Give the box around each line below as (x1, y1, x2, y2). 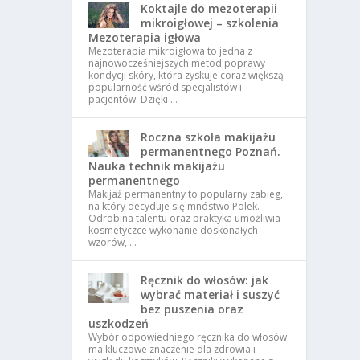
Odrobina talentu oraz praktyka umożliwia (88, 211, 281, 225)
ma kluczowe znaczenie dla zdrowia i (88, 342, 256, 356)
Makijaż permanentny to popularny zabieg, (88, 186, 284, 201)
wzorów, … (88, 235, 137, 249)
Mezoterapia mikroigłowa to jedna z (88, 43, 253, 58)
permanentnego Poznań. (141, 143, 281, 159)
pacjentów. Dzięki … (88, 92, 178, 106)
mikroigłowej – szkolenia (141, 14, 280, 31)
